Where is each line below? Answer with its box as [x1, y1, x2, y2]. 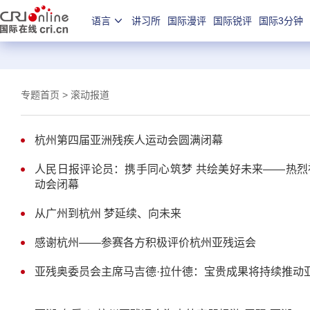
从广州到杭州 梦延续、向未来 [35, 208, 181, 219]
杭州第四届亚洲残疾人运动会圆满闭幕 [35, 134, 223, 146]
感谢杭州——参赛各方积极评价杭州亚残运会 [35, 237, 256, 248]
